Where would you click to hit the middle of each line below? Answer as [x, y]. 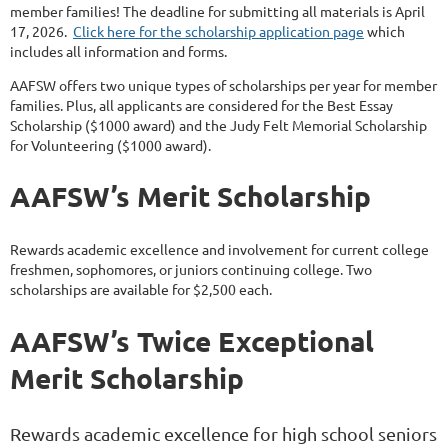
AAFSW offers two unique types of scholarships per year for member [223, 85]
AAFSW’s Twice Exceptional [192, 340]
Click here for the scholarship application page [218, 31]
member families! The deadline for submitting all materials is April [217, 11]
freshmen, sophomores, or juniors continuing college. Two [191, 269]
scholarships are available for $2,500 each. [142, 289]
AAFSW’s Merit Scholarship [190, 196]
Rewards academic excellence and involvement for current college [219, 249]
